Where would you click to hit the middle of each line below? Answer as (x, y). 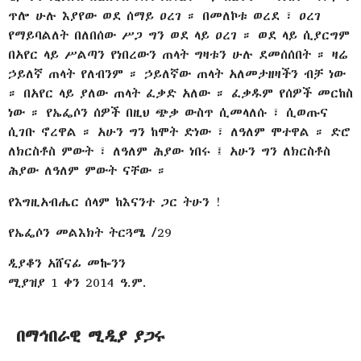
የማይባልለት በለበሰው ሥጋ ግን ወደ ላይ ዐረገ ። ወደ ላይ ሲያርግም (179, 35)
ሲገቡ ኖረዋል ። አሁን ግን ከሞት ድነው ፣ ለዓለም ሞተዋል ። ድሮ (179, 132)
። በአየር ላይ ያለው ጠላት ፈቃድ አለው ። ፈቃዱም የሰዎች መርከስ (180, 93)
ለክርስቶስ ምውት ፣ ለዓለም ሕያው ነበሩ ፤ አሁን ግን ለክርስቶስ (169, 151)
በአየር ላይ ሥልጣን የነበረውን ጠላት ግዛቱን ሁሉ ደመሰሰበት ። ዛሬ (178, 55)
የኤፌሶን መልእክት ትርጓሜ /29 (90, 232)
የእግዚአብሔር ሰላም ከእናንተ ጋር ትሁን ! (115, 201)
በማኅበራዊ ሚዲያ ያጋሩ (91, 336)
